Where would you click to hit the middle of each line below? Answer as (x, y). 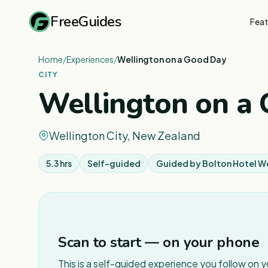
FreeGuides (86, 21)
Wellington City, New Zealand (125, 135)
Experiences (90, 59)
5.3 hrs (59, 163)
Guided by (179, 163)
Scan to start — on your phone (159, 242)
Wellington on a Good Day (172, 59)
